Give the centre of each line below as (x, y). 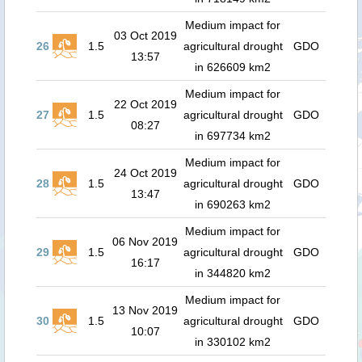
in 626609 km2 (233, 67)
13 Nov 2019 (145, 310)
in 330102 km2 (233, 342)
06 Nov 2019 (145, 242)
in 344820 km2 (233, 273)
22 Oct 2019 (145, 104)
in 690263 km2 (233, 204)
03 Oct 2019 (145, 36)
